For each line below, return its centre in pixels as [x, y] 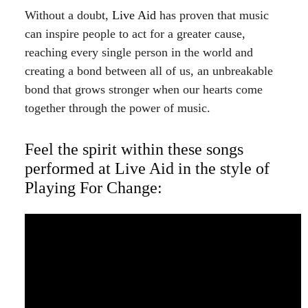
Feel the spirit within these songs [134, 149]
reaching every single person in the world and [139, 53]
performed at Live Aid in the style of [147, 168]
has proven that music [212, 15]
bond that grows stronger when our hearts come [144, 90]
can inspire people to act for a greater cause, [135, 34]
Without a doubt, [68, 15]
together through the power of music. [118, 108]
